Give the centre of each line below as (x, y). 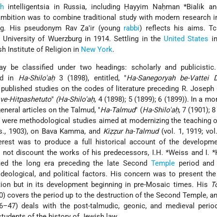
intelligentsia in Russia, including (64, 7)
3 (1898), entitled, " (90, 78)
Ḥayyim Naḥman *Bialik (164, 7)
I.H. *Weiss (170, 153)
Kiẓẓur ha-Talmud (131, 132)
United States (186, 39)
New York (97, 50)
